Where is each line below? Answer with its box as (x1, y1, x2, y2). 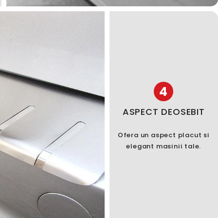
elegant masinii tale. (126, 141, 201, 151)
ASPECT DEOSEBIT (122, 105, 205, 118)
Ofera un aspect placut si (117, 130, 210, 140)
